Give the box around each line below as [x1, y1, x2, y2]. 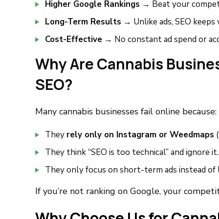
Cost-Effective [45, 34, 102, 45]
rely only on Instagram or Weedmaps [66, 129, 214, 140]
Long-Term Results [45, 16, 121, 27]
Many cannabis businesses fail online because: [35, 106, 217, 117]
